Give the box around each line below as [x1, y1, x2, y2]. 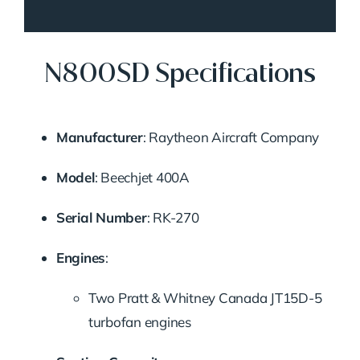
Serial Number [55, 208, 147, 226]
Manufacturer [55, 128, 143, 145]
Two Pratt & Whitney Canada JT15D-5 [88, 288, 322, 306]
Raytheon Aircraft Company [149, 128, 320, 145]
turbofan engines [88, 313, 191, 330]
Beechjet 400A [100, 168, 190, 186]
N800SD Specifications [44, 55, 316, 91]
